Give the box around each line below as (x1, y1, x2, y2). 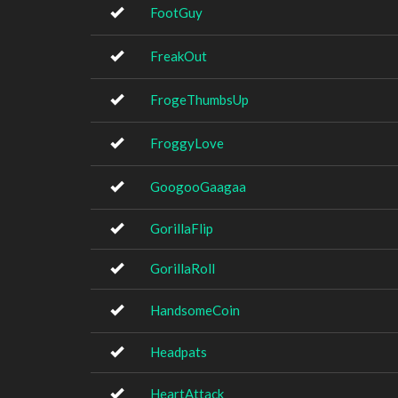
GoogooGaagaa (150, 179, 246, 195)
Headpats (150, 344, 207, 360)
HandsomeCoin (150, 302, 240, 318)
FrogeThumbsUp (150, 92, 249, 107)
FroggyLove (150, 135, 224, 151)
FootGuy (150, 4, 203, 20)
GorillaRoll (150, 260, 215, 276)
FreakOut (150, 48, 207, 64)
